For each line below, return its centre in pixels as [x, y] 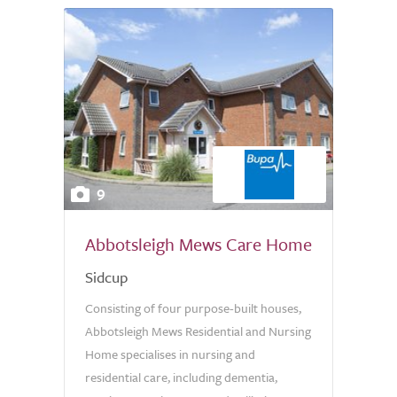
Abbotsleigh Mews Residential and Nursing [198, 331]
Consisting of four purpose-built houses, [193, 308]
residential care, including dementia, [181, 377]
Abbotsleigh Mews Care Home [198, 244]
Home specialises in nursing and [170, 354]
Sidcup [106, 277]
